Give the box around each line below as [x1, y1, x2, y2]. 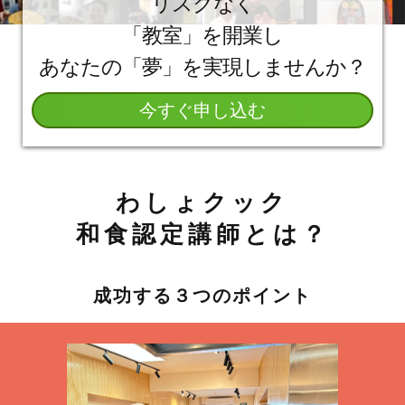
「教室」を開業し [122, 24, 283, 48]
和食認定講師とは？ [75, 221, 330, 249]
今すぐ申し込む [139, 100, 266, 121]
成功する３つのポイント [93, 286, 312, 306]
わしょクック [116, 190, 289, 217]
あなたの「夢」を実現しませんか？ [39, 56, 366, 80]
